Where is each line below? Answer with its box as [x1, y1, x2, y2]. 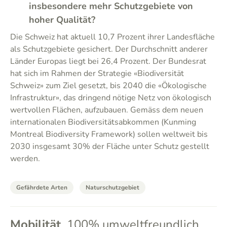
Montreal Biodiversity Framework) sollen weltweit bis [10, 129, 208, 140]
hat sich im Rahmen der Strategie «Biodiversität [10, 68, 184, 79]
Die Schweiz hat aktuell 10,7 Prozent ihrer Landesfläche [10, 31, 215, 43]
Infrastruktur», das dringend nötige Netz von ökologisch [10, 92, 211, 103]
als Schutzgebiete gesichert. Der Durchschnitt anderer [10, 44, 208, 55]
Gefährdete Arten [16, 183, 67, 192]
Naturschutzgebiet [86, 183, 139, 192]
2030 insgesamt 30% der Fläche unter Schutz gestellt [10, 141, 209, 152]
